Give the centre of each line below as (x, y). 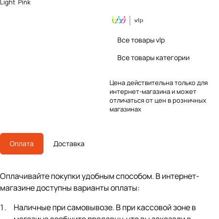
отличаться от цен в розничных (158, 100)
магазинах (125, 109)
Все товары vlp (141, 40)
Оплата (22, 143)
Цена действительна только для (159, 83)
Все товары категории (153, 57)
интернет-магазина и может (153, 91)
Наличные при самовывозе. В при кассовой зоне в (105, 207)
